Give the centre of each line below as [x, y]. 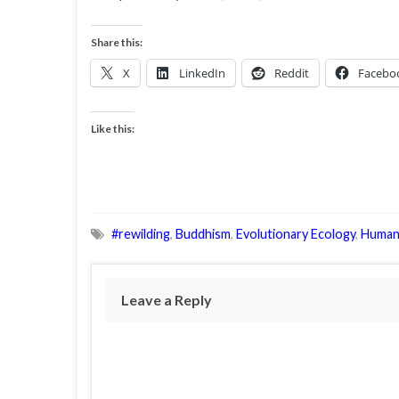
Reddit [292, 73]
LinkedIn [202, 73]
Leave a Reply [167, 300]
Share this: [117, 42]
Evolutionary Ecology [296, 234]
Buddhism [203, 234]
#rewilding [141, 234]
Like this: [113, 129]
